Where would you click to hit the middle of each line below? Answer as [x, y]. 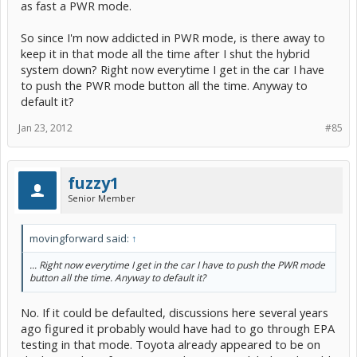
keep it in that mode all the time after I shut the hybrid [165, 53]
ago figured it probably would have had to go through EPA [178, 328]
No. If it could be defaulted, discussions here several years [175, 312]
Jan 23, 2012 [45, 127]
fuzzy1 [93, 182]
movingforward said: [80, 238]
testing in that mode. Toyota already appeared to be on [171, 344]
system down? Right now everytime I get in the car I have [173, 69]
